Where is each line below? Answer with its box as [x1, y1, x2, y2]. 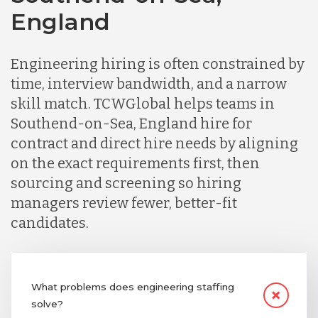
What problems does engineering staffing [31, 280, 234, 292]
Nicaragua [104, 271, 172, 287]
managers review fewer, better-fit [11, 194, 237, 212]
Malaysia [109, 172, 167, 188]
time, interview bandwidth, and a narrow [11, 75, 287, 92]
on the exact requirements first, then [11, 154, 260, 172]
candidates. [11, 214, 89, 231]
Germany [106, 23, 169, 39]
